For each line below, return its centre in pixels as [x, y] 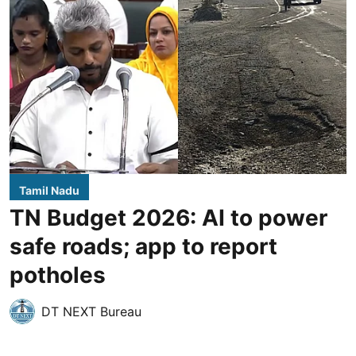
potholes [58, 275]
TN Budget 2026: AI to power [168, 217]
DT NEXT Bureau [91, 311]
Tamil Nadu [49, 190]
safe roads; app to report [143, 246]
